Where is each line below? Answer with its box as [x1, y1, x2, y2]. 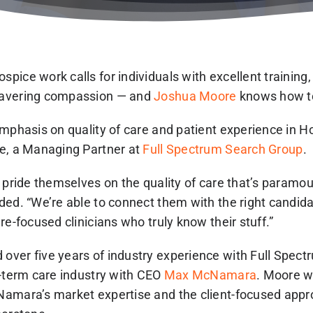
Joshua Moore [154, 89, 237, 103]
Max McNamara [163, 268, 257, 282]
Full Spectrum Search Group [143, 142, 303, 156]
